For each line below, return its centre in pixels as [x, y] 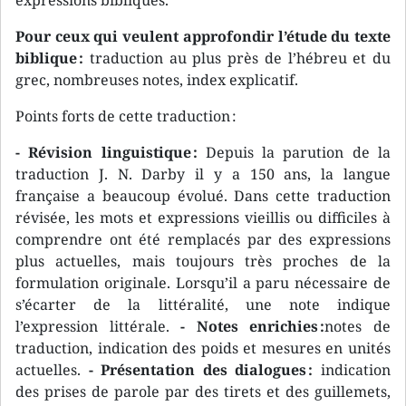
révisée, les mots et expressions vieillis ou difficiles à [203, 217]
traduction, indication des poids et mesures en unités [203, 348]
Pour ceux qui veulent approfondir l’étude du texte [203, 36]
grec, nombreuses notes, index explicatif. [157, 80]
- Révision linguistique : [106, 152]
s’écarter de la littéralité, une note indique [203, 304]
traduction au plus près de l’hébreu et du [237, 58]
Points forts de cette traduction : [126, 116]
